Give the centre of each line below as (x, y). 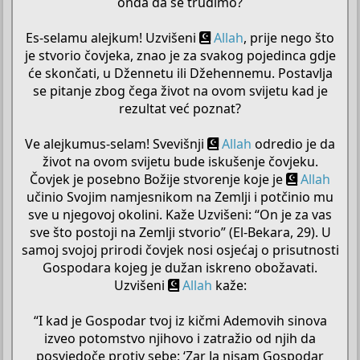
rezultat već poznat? (180, 108)
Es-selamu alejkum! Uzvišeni (112, 37)
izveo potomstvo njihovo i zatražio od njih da (180, 338)
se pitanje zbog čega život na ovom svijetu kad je (180, 90)
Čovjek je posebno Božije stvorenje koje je (158, 179)
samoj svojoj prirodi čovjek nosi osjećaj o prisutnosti (180, 250)
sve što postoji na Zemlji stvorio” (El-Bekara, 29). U (180, 232)
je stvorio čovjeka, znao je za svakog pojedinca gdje (180, 55)
